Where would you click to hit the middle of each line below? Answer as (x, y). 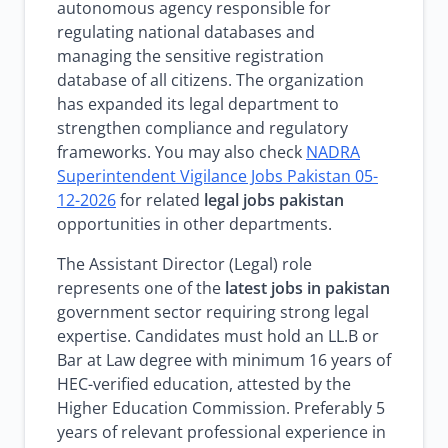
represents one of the (141, 288)
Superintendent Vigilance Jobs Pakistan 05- (217, 176)
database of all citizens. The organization (210, 80)
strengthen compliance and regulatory (202, 128)
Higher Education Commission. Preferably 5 (221, 408)
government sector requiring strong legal (213, 312)
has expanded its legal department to (198, 104)
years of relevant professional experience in (221, 432)
